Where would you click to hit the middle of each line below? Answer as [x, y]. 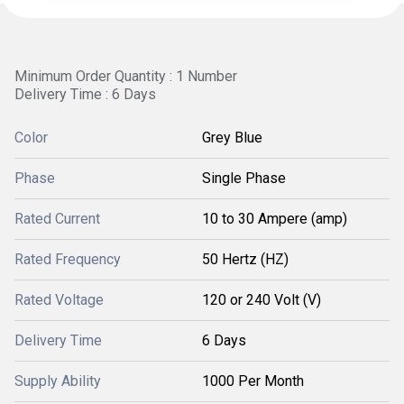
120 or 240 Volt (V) [262, 300]
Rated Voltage [59, 300]
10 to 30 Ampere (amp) [275, 219]
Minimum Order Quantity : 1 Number [126, 76]
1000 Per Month [253, 381]
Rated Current [57, 219]
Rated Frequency [68, 259]
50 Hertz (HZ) [245, 259]
